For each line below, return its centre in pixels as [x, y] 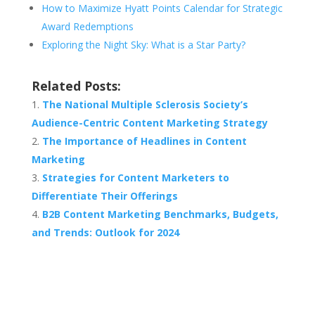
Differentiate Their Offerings [104, 196]
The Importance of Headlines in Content [144, 141]
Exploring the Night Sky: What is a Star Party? [143, 45]
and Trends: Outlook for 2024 [105, 233]
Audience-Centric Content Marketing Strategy [149, 123]
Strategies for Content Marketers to [135, 178]
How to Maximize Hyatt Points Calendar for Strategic [162, 8]
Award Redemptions [87, 27]
